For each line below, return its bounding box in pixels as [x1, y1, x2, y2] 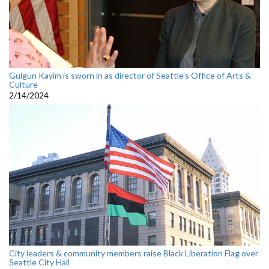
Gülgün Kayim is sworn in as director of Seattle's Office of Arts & [9, 70, 251, 80]
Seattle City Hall [9, 256, 70, 267]
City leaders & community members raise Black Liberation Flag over [9, 247, 258, 258]
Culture [9, 79, 38, 89]
